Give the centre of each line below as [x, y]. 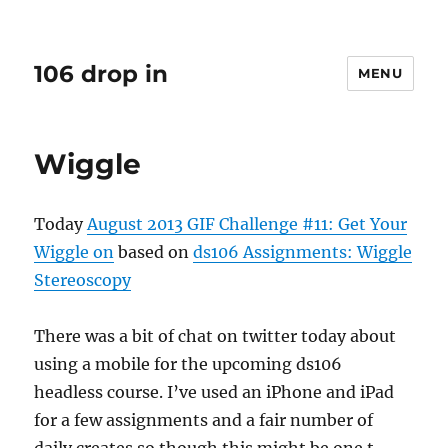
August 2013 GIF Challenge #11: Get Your [247, 224]
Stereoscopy [83, 280]
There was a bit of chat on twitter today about [215, 336]
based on [154, 252]
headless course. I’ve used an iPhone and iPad [214, 392]
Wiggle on [74, 252]
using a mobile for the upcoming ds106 [188, 364]
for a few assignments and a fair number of [204, 420]
